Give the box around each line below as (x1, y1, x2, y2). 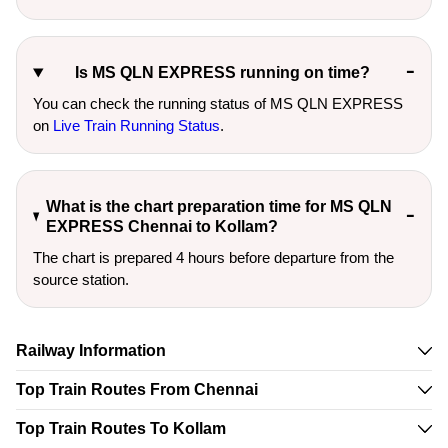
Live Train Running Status (53, 117, 220, 134)
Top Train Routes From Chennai (16, 381, 258, 398)
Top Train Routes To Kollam (16, 420, 226, 437)
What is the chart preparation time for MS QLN (45, 198, 392, 215)
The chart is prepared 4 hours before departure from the (33, 249, 394, 266)
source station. (33, 271, 129, 288)
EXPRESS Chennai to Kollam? (45, 218, 278, 235)
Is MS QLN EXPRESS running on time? (75, 64, 371, 81)
